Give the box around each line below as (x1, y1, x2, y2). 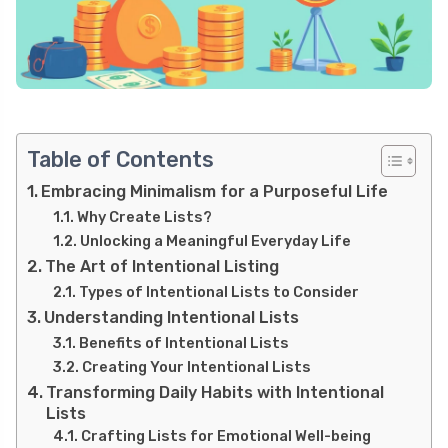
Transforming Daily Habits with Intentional (46, 383, 385, 403)
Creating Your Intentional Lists (81, 358, 311, 377)
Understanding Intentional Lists (44, 308, 300, 328)
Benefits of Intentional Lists (78, 334, 289, 353)
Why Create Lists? (76, 208, 212, 227)
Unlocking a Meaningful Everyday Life (79, 232, 351, 251)
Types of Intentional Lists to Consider (78, 283, 359, 302)
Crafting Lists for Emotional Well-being (80, 427, 371, 446)
